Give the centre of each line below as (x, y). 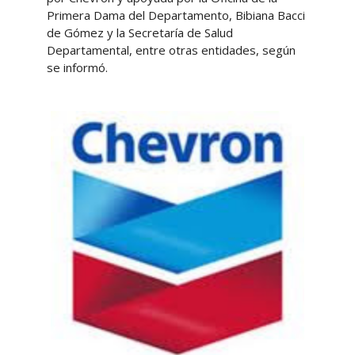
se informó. (77, 67)
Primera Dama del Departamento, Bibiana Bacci (176, 15)
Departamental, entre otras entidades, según (171, 50)
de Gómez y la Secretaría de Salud (139, 32)
